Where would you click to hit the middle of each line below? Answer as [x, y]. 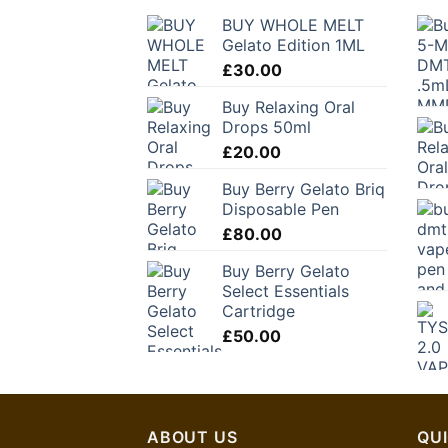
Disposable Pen [280, 208]
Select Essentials [285, 290]
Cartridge [258, 310]
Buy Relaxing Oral [288, 106]
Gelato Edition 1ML [293, 44]
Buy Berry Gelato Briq [303, 188]
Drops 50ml [266, 126]
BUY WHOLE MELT [293, 24]
